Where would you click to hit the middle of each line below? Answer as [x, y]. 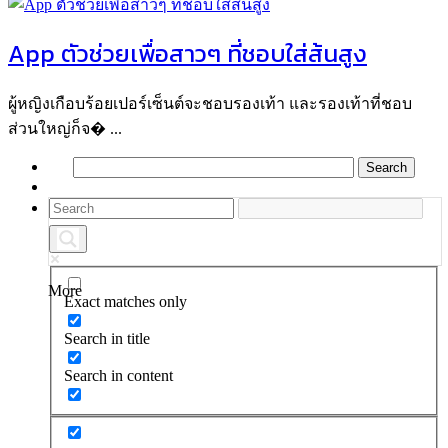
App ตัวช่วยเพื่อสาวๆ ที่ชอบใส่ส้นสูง [187, 54]
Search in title [107, 338]
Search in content [118, 375]
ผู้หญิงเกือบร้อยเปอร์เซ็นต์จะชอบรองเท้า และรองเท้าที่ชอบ [210, 104]
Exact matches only [125, 301]
